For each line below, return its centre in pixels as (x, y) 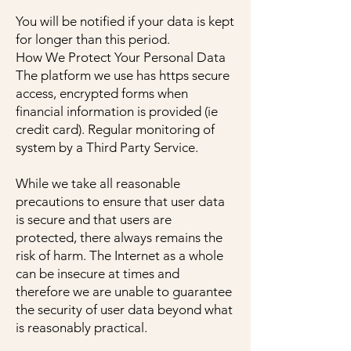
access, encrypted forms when (102, 93)
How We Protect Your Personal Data (121, 57)
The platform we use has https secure (123, 75)
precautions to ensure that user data (120, 201)
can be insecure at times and (98, 273)
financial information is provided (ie (117, 111)
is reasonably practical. (81, 327)
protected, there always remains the (119, 237)
